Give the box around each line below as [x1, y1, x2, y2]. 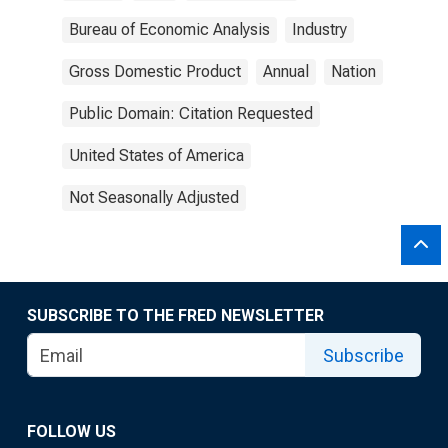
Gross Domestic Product [69, 62, 241, 81]
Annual [263, 62, 309, 81]
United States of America [69, 146, 244, 165]
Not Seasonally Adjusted [69, 188, 239, 207]
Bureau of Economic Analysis [69, 20, 270, 39]
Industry [292, 20, 347, 39]
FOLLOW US [27, 422, 116, 441]
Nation [331, 62, 376, 81]
